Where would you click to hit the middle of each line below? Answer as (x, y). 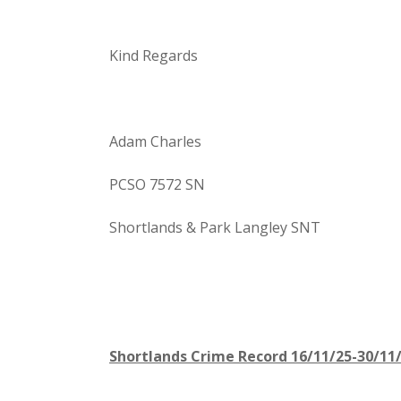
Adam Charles (155, 142)
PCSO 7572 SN (157, 185)
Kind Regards (154, 56)
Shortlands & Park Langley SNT (215, 228)
